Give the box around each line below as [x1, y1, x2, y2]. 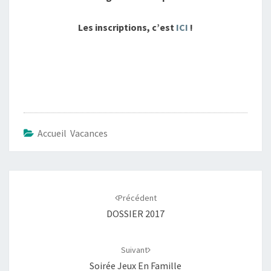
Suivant [120, 244, 148, 255]
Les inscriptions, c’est [78, 21, 176, 33]
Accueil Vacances [38, 127, 108, 139]
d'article [8, 185, 57, 201]
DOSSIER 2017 [106, 207, 165, 220]
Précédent [117, 192, 157, 203]
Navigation [8, 169, 73, 186]
